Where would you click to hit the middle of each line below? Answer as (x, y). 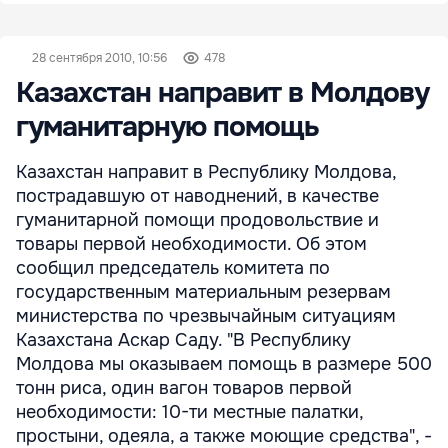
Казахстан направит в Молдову (222, 93)
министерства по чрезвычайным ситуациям (206, 316)
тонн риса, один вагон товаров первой (184, 388)
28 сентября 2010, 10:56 (99, 58)
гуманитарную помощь (167, 127)
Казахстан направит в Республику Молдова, (206, 172)
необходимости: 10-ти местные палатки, (189, 412)
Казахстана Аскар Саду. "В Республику (183, 340)
